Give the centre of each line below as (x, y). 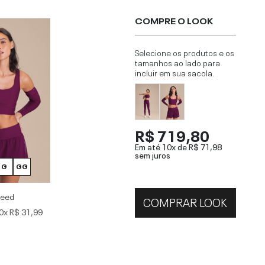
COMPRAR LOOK (185, 201)
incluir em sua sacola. (174, 72)
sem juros (152, 154)
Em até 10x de (161, 146)
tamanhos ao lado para (177, 62)
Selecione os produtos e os (184, 52)
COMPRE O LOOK (174, 20)
